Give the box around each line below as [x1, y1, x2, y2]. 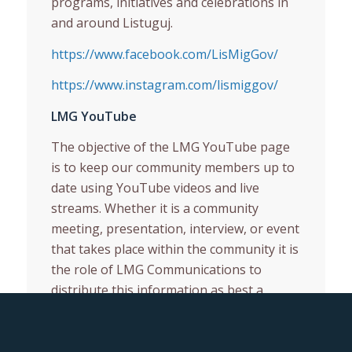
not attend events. [50, 322, 158, 340]
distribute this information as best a [50, 281, 263, 299]
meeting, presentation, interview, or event [50, 220, 299, 238]
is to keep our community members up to [50, 159, 295, 177]
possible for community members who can [50, 302, 301, 320]
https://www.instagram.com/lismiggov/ [50, 76, 278, 94]
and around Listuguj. [50, 13, 173, 31]
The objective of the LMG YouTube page [50, 138, 290, 156]
